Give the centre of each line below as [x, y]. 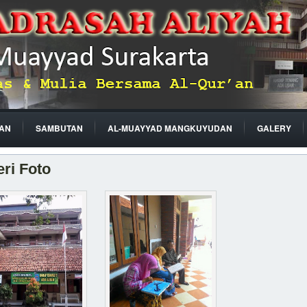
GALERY [274, 128]
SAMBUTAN [59, 128]
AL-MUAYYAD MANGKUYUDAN [170, 128]
